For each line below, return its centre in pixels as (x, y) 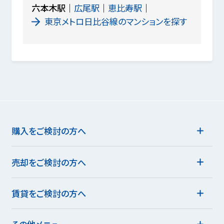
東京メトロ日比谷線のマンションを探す (115, 21)
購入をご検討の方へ (48, 131)
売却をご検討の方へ (48, 162)
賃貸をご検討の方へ (48, 193)
